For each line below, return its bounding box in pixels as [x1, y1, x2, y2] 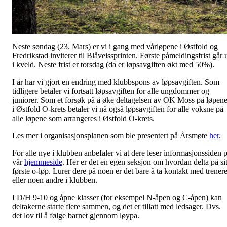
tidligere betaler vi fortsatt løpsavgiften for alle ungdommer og [12, 87, 209, 96]
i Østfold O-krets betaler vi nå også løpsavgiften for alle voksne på [12, 105, 223, 114]
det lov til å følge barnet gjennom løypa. [12, 211, 139, 220]
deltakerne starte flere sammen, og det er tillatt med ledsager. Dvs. [12, 202, 221, 211]
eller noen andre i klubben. [12, 176, 97, 185]
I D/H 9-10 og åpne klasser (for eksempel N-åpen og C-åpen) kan [12, 193, 222, 202]
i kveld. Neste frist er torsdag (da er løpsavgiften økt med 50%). [12, 60, 214, 69]
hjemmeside [24, 158, 62, 167]
